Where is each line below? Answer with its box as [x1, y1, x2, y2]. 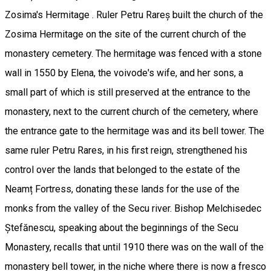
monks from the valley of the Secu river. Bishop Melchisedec [5, 202, 261, 214]
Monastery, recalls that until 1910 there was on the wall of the [5, 241, 264, 253]
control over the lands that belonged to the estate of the [5, 163, 240, 175]
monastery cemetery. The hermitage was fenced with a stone [5, 47, 262, 59]
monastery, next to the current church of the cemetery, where [5, 105, 258, 117]
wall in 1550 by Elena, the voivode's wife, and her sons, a [5, 67, 243, 79]
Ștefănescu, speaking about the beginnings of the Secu [5, 221, 238, 233]
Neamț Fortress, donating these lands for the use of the [5, 183, 240, 195]
